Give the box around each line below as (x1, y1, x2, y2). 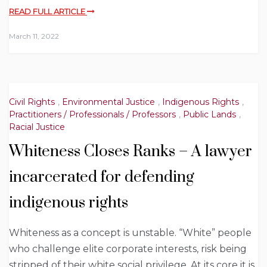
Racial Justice (9, 122, 65, 133)
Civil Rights (9, 96, 55, 107)
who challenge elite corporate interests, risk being (9, 243, 247, 255)
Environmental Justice (62, 96, 155, 107)
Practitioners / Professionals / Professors (9, 108, 176, 120)
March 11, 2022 (9, 32, 59, 41)
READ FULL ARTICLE (9, 7, 87, 17)
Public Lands (183, 108, 236, 120)
